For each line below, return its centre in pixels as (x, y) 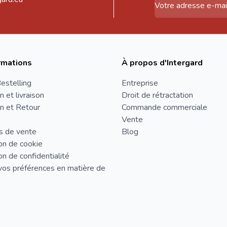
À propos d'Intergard (162, 63)
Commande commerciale (164, 107)
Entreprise (140, 83)
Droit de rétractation (157, 95)
